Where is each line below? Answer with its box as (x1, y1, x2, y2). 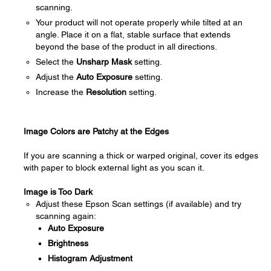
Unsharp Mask (76, 57, 132, 67)
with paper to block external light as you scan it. (24, 163, 204, 172)
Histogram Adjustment (48, 253, 132, 263)
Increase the (36, 87, 86, 97)
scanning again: (36, 211, 96, 221)
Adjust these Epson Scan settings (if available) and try (36, 199, 241, 209)
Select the (36, 57, 76, 67)
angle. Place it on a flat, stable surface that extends (36, 30, 230, 39)
